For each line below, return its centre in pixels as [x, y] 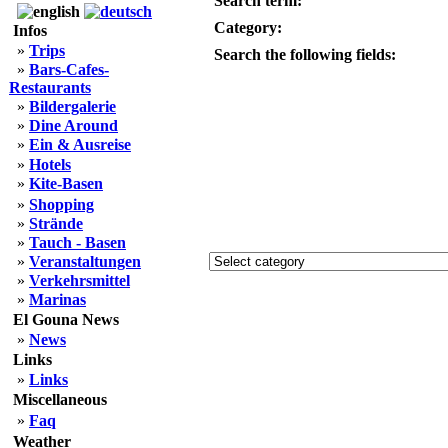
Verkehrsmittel [79, 280]
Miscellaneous [60, 399]
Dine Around [73, 125]
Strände [56, 223]
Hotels [50, 164]
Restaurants [50, 87]
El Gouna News [66, 319]
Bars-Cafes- [69, 69]
